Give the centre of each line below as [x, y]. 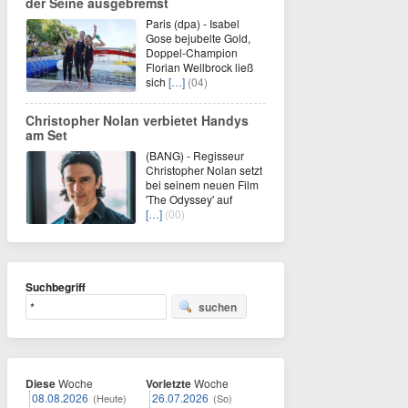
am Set [46, 135]
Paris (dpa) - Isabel [193, 24]
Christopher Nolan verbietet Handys [137, 121]
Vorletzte [168, 384]
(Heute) [110, 398]
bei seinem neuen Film [202, 185]
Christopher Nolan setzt [204, 170]
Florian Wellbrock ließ [199, 67]
